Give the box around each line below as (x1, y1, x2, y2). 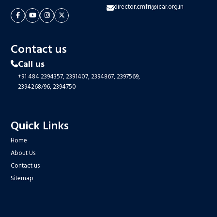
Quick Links (11, 117, 69, 136)
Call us (18, 57, 45, 72)
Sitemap (11, 173, 34, 184)
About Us (11, 148, 36, 158)
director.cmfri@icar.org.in (113, 1, 184, 12)
